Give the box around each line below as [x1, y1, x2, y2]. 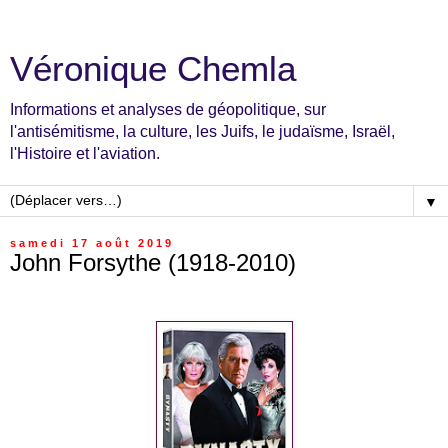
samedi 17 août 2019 [10, 237, 174, 249]
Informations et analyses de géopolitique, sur [10, 101, 326, 118]
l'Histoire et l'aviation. [10, 145, 160, 162]
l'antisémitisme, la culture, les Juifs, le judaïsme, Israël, [10, 123, 395, 140]
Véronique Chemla [10, 50, 296, 88]
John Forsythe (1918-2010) [10, 249, 296, 276]
